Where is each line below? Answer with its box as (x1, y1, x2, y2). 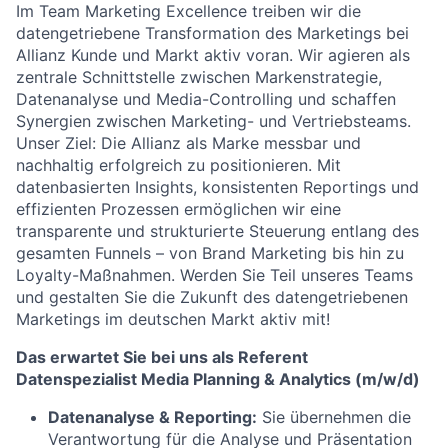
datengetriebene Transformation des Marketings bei (16, 23, 409, 43)
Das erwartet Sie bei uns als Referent (16, 347, 308, 367)
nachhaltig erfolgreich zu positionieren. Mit (16, 155, 341, 175)
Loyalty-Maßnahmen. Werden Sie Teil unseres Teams (16, 265, 413, 285)
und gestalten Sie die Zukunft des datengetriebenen (16, 287, 408, 307)
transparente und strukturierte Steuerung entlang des (16, 221, 419, 241)
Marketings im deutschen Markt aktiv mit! (16, 309, 330, 329)
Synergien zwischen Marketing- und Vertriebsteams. (16, 111, 411, 131)
